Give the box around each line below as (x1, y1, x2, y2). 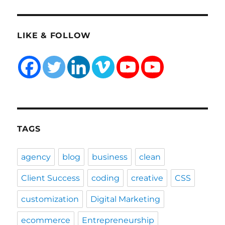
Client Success (21, 173, 80, 183)
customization (21, 194, 79, 204)
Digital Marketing (90, 194, 161, 204)
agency (21, 152, 51, 162)
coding (91, 173, 120, 183)
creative (131, 173, 164, 183)
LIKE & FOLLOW (17, 30, 91, 40)
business (92, 152, 128, 162)
